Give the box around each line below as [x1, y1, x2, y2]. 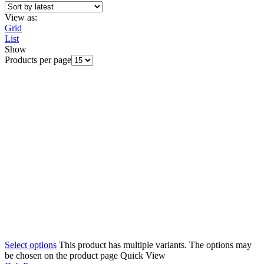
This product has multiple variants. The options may [59, 240, 252, 250]
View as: [5, 12, 37, 23]
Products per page [5, 55, 71, 65]
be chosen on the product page [5, 250, 120, 261]
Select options [5, 240, 57, 250]
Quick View [120, 250, 166, 261]
